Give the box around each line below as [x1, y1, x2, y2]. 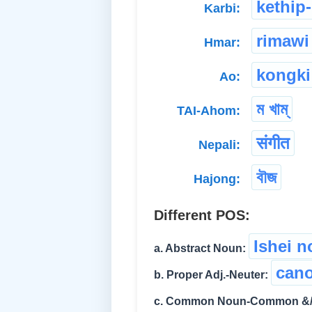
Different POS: [154, 208, 250, 224]
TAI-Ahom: [177, 104, 240, 118]
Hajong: [194, 172, 240, 187]
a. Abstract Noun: [154, 242, 246, 255]
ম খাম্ [256, 100, 288, 119]
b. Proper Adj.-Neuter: [154, 269, 268, 281]
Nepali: [198, 138, 240, 153]
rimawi [256, 31, 309, 51]
